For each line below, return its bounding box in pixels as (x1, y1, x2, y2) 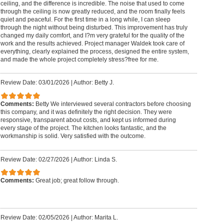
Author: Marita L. (73, 213, 118, 221)
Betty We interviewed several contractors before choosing (35, 100, 191, 107)
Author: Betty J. (73, 79, 114, 86)
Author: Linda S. (73, 155, 117, 163)
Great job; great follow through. (35, 177, 119, 184)
